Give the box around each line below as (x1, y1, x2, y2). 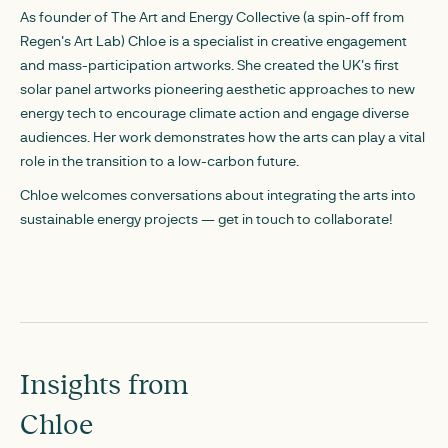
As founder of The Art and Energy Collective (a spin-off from (20, 7, 404, 26)
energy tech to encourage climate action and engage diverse (20, 103, 409, 122)
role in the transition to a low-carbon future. (20, 151, 299, 170)
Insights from (20, 365, 188, 401)
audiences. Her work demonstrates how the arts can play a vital (20, 127, 425, 146)
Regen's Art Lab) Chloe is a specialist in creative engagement (20, 31, 407, 50)
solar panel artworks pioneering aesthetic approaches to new (20, 79, 415, 98)
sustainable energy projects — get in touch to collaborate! (20, 209, 393, 228)
